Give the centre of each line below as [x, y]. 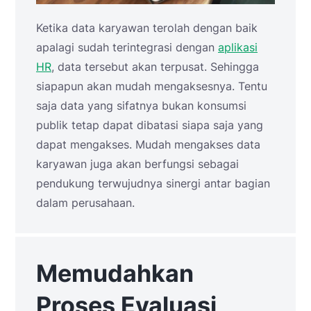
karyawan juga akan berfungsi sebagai [137, 163]
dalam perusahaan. [85, 202]
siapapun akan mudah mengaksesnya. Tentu [152, 86]
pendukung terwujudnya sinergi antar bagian [153, 183]
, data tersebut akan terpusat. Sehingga [155, 66]
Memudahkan [115, 273]
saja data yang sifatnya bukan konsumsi [141, 105]
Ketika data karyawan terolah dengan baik [147, 27]
